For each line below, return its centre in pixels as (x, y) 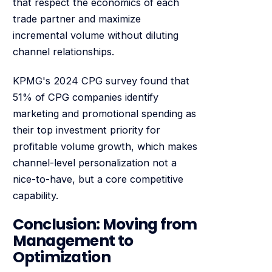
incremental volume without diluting (95, 35)
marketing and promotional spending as (104, 113)
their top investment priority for (86, 130)
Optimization (61, 257)
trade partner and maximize (76, 19)
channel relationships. (63, 52)
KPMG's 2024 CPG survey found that (101, 80)
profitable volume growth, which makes (105, 146)
